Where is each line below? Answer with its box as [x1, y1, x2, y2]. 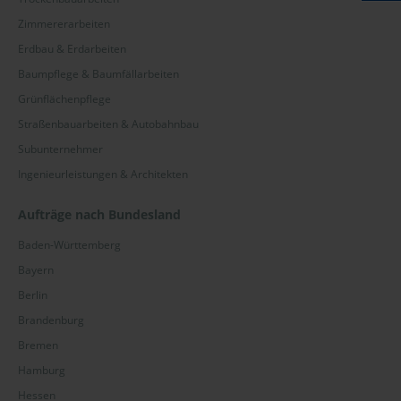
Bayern [18, 262, 54, 278]
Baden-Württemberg [18, 237, 121, 253]
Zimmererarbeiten [18, 16, 110, 32]
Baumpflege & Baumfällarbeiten [18, 66, 179, 82]
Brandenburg [18, 312, 84, 328]
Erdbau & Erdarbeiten [18, 41, 126, 57]
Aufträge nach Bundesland [18, 206, 181, 224]
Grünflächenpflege [18, 91, 111, 107]
